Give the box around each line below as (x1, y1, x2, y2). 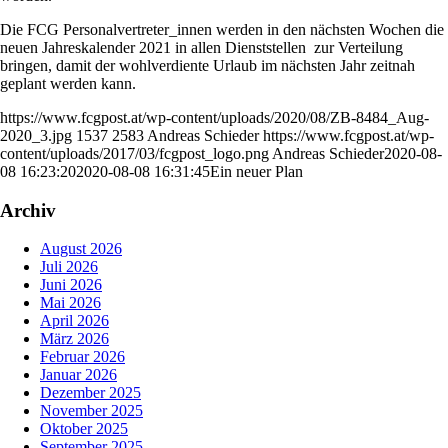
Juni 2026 (40, 276, 102, 294)
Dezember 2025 (40, 384, 141, 402)
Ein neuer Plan (210, 162, 303, 180)
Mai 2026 (40, 294, 101, 312)
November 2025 (40, 402, 143, 420)
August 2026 (40, 240, 122, 258)
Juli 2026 (40, 258, 98, 276)
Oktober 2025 (40, 420, 128, 438)
